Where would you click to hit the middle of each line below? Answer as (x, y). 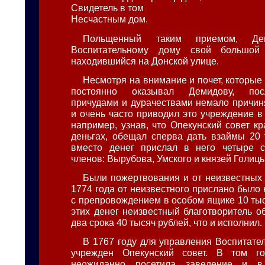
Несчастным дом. (110, 19)
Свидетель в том (108, 8)
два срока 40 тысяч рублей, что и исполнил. (167, 223)
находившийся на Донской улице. (145, 61)
